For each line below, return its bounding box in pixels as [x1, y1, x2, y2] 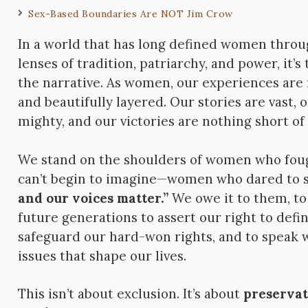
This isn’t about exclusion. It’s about [18, 285, 244, 302]
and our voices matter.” [18, 189, 169, 206]
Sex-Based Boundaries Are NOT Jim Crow [28, 8, 233, 21]
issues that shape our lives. [18, 247, 187, 264]
